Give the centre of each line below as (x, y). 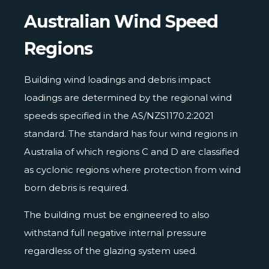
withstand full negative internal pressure (115, 232)
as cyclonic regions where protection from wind (132, 169)
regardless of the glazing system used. (110, 250)
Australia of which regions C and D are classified (131, 151)
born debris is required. (76, 187)
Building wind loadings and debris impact (117, 79)
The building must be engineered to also (117, 214)
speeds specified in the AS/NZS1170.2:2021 (119, 115)
